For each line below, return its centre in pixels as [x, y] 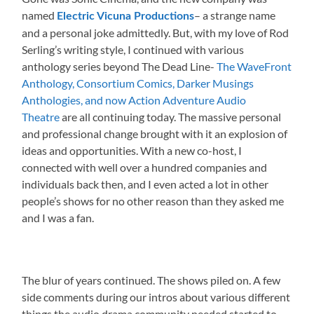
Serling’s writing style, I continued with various [133, 49]
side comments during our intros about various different [156, 297]
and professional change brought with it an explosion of [155, 133]
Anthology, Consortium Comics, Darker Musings [138, 83]
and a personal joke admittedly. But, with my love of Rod [156, 32]
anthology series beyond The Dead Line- [120, 66]
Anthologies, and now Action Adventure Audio [134, 100]
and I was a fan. [58, 217]
